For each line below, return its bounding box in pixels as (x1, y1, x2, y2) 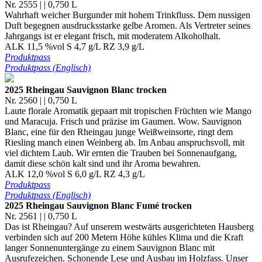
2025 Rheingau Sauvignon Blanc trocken (5, 84, 167, 95)
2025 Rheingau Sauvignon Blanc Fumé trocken (5, 200, 192, 211)
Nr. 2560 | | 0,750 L (5, 95, 77, 105)
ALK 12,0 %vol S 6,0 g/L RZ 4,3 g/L (5, 168, 145, 179)
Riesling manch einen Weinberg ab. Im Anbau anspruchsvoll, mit (5, 137, 244, 147)
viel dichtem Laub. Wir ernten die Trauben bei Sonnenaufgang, (5, 147, 237, 158)
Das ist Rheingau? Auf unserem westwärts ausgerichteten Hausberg (5, 221, 254, 232)
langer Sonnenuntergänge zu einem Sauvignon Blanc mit (5, 242, 215, 253)
